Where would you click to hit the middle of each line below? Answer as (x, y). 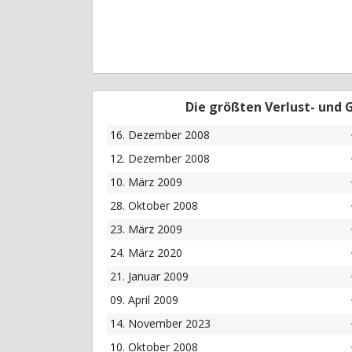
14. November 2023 (160, 324)
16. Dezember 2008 (159, 135)
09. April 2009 (144, 300)
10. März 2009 (146, 182)
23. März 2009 (146, 229)
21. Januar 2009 (149, 277)
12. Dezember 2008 (159, 159)
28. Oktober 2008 (154, 206)
